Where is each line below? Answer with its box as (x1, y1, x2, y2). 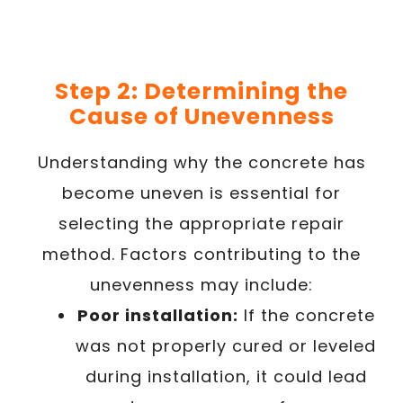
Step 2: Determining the (55, 76, 348, 107)
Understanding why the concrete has (37, 151, 366, 174)
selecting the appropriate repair (58, 212, 345, 235)
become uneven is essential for (62, 182, 341, 204)
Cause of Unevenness (68, 101, 335, 132)
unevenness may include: (90, 273, 313, 296)
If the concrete (237, 304, 375, 327)
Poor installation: (76, 304, 238, 327)
